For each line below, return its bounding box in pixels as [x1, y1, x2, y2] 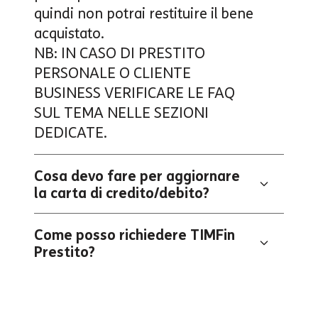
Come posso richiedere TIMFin [34, 226, 235, 243]
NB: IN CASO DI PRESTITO [34, 44, 205, 62]
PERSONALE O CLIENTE [34, 64, 191, 82]
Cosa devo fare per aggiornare [34, 167, 240, 185]
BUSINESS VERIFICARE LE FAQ [34, 84, 235, 102]
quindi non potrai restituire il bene [34, 4, 253, 22]
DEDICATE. [34, 124, 107, 141]
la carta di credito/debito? [34, 184, 209, 202]
